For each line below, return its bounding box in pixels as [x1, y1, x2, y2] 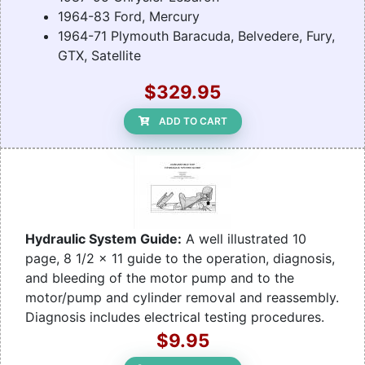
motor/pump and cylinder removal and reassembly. [25, 289, 339, 306]
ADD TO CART [158, 115, 227, 128]
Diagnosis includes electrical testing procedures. [25, 309, 324, 326]
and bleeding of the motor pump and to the [25, 270, 294, 287]
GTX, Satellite [58, 47, 141, 64]
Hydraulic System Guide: [25, 231, 182, 248]
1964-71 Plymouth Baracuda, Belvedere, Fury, [58, 28, 335, 45]
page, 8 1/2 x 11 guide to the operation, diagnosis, [25, 250, 335, 267]
